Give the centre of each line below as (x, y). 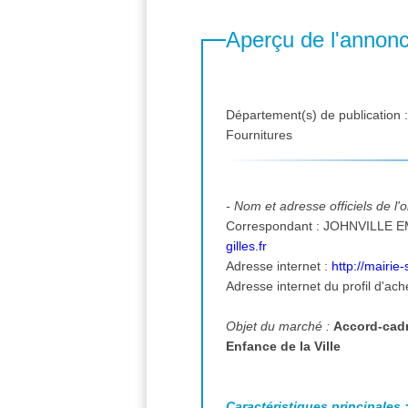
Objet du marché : (280, 326)
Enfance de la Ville (284, 346)
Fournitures (261, 135)
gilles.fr (247, 245)
